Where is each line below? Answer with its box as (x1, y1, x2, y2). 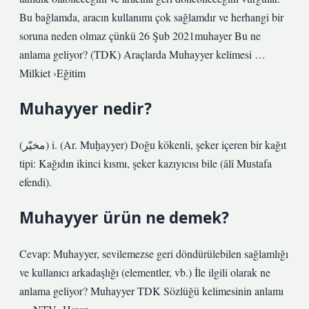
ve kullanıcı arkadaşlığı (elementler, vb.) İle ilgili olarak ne (19, 265, 270, 279)
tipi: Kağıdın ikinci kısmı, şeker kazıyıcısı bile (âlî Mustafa (19, 156, 272, 170)
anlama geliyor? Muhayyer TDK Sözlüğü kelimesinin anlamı (19, 283, 283, 298)
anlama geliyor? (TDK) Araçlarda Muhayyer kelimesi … (19, 47, 266, 61)
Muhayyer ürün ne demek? (19, 207, 229, 228)
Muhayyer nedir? (19, 98, 152, 119)
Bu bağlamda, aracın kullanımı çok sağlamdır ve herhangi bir (19, 10, 283, 24)
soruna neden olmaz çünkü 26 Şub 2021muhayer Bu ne (19, 28, 261, 43)
